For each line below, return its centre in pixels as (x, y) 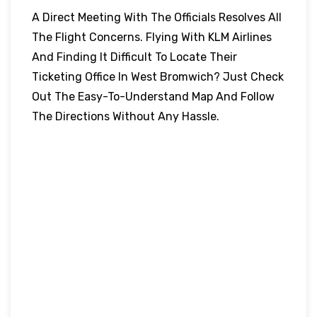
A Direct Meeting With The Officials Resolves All (157, 17)
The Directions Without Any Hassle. (126, 116)
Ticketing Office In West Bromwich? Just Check (158, 76)
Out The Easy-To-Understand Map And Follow (153, 96)
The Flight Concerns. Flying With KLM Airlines (152, 37)
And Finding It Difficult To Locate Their (134, 57)
